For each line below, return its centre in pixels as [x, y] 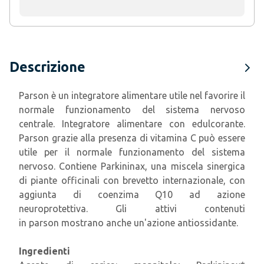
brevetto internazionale [173, 180]
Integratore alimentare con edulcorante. [154, 124]
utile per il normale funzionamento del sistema [132, 152]
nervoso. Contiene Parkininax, [85, 166]
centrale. [40, 124]
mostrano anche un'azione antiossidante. [148, 223]
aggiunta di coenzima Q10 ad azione [132, 194]
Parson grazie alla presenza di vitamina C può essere [132, 138]
